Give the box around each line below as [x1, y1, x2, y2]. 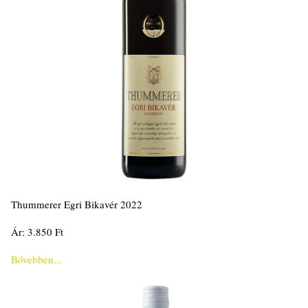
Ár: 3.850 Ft [11, 225, 63, 239]
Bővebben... [11, 252, 62, 266]
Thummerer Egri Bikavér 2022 [11, 197, 142, 211]
